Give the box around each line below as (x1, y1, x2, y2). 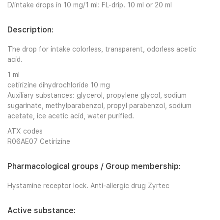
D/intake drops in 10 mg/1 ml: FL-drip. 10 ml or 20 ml (7, 1, 172, 9)
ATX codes (7, 127, 43, 135)
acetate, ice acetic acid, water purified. (7, 112, 134, 120)
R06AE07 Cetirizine (7, 137, 70, 145)
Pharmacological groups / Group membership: (7, 162, 181, 171)
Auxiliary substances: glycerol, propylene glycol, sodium (7, 91, 187, 99)
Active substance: (7, 206, 76, 215)
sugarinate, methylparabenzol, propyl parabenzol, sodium (7, 102, 192, 110)
